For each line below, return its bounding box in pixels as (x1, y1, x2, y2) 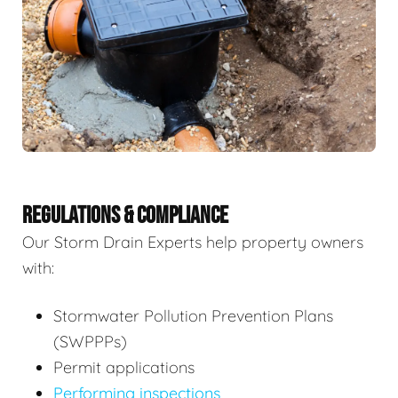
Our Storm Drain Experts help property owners (22, 232, 363, 253)
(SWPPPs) (53, 331, 127, 353)
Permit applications (53, 357, 195, 378)
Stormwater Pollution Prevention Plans (53, 306, 333, 327)
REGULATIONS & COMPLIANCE (22, 202, 228, 231)
